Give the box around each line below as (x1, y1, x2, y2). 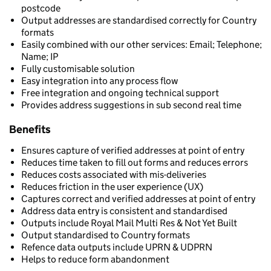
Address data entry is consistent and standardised (21, 205, 227, 217)
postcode (21, 2, 60, 14)
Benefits (9, 123, 51, 136)
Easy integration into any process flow (21, 75, 178, 87)
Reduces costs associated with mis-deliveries (21, 169, 206, 180)
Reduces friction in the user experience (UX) (21, 181, 203, 192)
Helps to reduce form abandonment (21, 253, 169, 265)
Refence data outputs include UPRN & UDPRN (21, 241, 212, 253)
